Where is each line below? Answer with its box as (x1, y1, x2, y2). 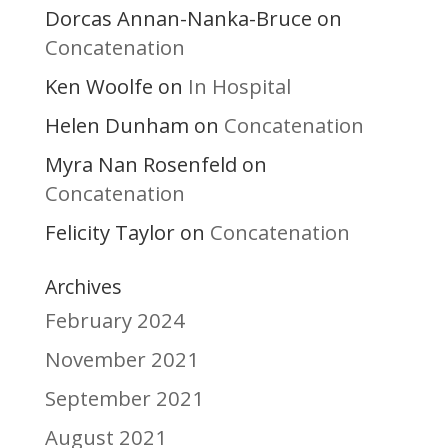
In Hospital (187, 72, 291, 101)
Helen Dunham (44, 111, 189, 140)
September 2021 (44, 384, 204, 413)
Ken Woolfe (44, 72, 153, 101)
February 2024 (44, 306, 185, 335)
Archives (44, 273, 122, 301)
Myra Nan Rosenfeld (44, 150, 237, 179)
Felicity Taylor (44, 218, 175, 247)
